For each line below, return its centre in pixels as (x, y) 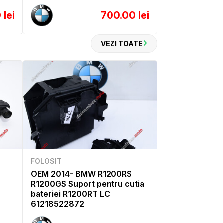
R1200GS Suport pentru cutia (88, 183)
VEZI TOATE (122, 43)
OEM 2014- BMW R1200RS (81, 173)
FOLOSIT (46, 161)
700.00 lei (125, 15)
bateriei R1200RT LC (70, 193)
